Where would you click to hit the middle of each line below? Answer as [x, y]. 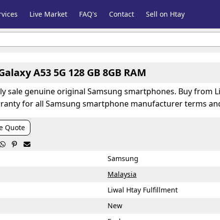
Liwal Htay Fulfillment [143, 190]
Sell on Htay [165, 14]
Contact [122, 14]
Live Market [49, 14]
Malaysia [122, 174]
